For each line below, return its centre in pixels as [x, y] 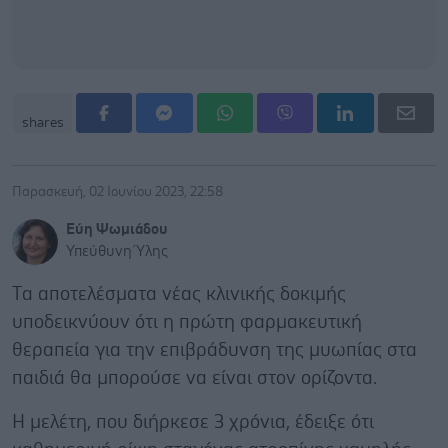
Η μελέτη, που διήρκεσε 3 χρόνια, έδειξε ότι [193, 422]
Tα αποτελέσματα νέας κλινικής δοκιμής [179, 294]
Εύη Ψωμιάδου [117, 229]
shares [43, 122]
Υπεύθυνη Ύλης [117, 251]
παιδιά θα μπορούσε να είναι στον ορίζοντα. [194, 378]
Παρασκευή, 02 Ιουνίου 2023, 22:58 [117, 191]
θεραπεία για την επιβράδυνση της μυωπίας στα [214, 350]
